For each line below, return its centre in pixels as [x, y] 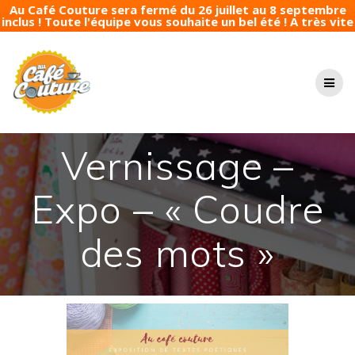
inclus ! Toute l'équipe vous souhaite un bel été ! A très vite [177, 21]
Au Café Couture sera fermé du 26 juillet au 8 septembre [177, 10]
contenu [198, 73]
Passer [194, 39]
